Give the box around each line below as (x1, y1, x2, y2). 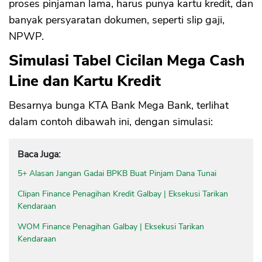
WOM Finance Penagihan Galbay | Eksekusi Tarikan (18, 221, 204, 233)
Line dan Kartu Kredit (9, 71, 161, 92)
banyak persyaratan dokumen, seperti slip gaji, (9, 13, 225, 27)
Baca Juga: (18, 148, 61, 161)
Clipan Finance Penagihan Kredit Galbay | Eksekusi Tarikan (18, 188, 228, 200)
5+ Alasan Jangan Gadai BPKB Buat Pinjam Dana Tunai (18, 168, 216, 180)
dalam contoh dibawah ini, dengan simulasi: (9, 115, 213, 129)
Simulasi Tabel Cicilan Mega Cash (9, 50, 244, 71)
